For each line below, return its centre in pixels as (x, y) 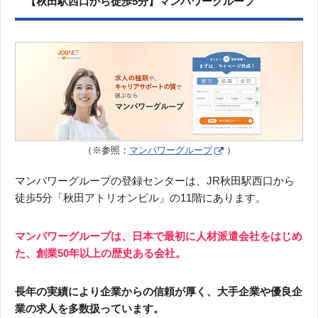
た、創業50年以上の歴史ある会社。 (100, 253)
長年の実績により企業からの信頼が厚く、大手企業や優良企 (159, 291)
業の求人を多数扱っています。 (89, 308)
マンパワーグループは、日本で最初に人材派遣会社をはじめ (159, 236)
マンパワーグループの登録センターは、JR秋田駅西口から (155, 180)
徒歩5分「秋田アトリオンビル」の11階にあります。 (141, 197)
